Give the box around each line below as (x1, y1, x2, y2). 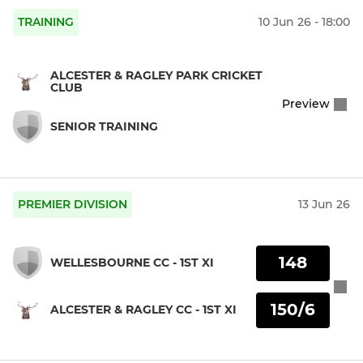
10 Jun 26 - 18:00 (258, 15, 350, 30)
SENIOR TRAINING (50, 118, 158, 134)
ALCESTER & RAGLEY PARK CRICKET (50, 67, 263, 83)
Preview (282, 96, 330, 112)
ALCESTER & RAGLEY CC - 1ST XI (50, 302, 237, 318)
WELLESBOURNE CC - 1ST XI (50, 255, 214, 271)
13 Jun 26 (298, 197, 350, 212)
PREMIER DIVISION (18, 197, 127, 212)
